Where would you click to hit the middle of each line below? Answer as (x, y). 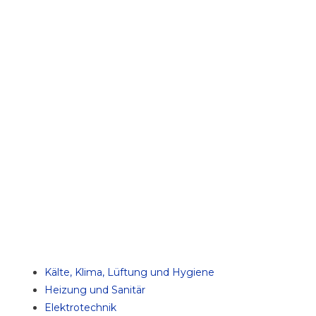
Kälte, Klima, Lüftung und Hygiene (129, 273)
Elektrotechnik (80, 308)
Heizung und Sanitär (95, 290)
